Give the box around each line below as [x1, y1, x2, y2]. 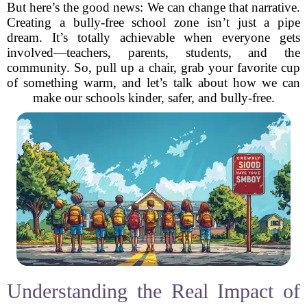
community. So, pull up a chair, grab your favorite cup [7, 60, 300, 75]
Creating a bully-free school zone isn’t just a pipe [7, 15, 300, 29]
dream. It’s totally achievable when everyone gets [7, 30, 300, 45]
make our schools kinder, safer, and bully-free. [32, 90, 275, 105]
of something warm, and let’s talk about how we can [7, 75, 300, 90]
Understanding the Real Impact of [7, 280, 300, 302]
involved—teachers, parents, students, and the [7, 45, 300, 60]
